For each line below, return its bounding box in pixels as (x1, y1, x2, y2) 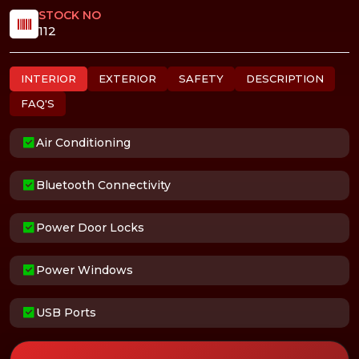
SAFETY (179, 72, 224, 86)
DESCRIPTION (246, 72, 324, 86)
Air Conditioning (36, 135, 131, 151)
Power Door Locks (36, 220, 144, 236)
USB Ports (36, 305, 96, 321)
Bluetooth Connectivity (36, 178, 171, 193)
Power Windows (36, 263, 133, 278)
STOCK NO (38, 7, 102, 22)
